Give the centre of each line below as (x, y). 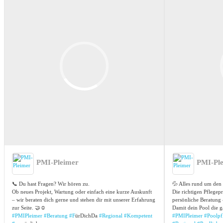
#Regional (111, 216)
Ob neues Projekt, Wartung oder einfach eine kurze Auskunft (82, 192)
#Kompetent (138, 216)
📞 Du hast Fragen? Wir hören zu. (51, 184)
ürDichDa (87, 216)
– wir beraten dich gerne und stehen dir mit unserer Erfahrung (84, 200)
